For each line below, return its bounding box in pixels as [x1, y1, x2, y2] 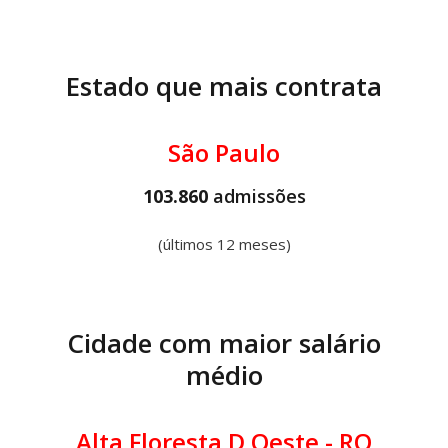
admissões [212, 184, 306, 208]
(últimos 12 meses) [157, 234, 291, 254]
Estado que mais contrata [66, 68, 382, 104]
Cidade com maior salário [67, 325, 381, 361]
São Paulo [168, 136, 280, 169]
